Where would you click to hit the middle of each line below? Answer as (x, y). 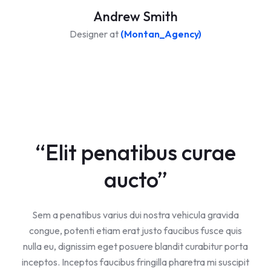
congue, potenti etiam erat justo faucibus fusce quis (135, 231)
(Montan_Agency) (161, 34)
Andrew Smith (135, 17)
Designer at (95, 34)
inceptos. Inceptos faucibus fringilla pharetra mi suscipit (135, 262)
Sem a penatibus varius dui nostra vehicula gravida (135, 215)
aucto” (135, 180)
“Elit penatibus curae (135, 152)
